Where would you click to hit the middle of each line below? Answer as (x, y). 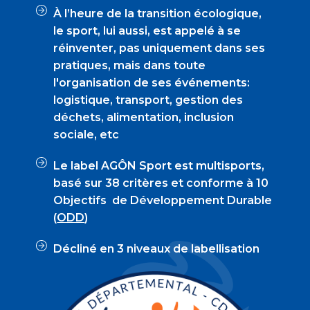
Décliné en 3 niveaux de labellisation (157, 248)
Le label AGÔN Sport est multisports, (159, 165)
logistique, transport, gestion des (148, 100)
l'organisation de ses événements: (152, 82)
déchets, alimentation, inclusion (144, 117)
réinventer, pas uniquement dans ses (159, 48)
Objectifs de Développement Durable (163, 200)
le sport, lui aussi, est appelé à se (147, 30)
